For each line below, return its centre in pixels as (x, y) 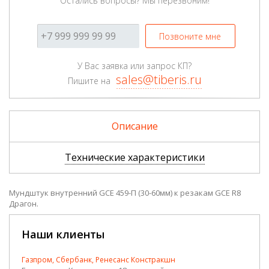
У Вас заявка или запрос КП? (134, 66)
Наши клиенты (63, 234)
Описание (134, 126)
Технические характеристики (134, 157)
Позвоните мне (190, 36)
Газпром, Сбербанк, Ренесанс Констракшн (98, 259)
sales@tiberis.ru (159, 80)
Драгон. (24, 203)
